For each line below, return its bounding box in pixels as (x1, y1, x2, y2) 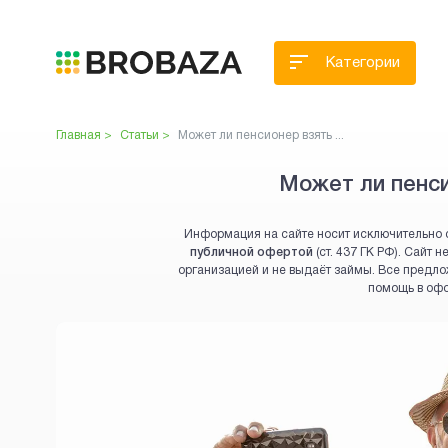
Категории (326, 56, 400, 70)
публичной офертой (190, 247, 313, 258)
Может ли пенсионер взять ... (178, 130, 344, 141)
